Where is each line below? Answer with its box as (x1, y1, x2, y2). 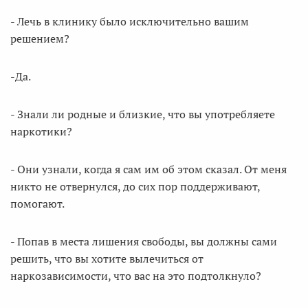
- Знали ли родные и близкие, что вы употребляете (10, 107, 275, 122)
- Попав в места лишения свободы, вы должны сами (10, 234, 277, 249)
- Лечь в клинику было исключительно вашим (10, 14, 249, 29)
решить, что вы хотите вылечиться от (10, 251, 203, 266)
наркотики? (10, 124, 72, 139)
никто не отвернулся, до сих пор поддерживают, (10, 179, 260, 194)
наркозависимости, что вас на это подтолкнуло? (10, 268, 261, 283)
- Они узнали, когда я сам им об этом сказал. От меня (10, 162, 287, 177)
